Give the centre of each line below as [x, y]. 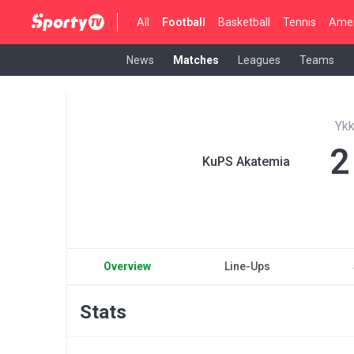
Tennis [300, 22]
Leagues [259, 60]
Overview [128, 266]
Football [184, 22]
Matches [196, 60]
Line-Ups [247, 266]
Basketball [245, 22]
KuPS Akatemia [246, 162]
